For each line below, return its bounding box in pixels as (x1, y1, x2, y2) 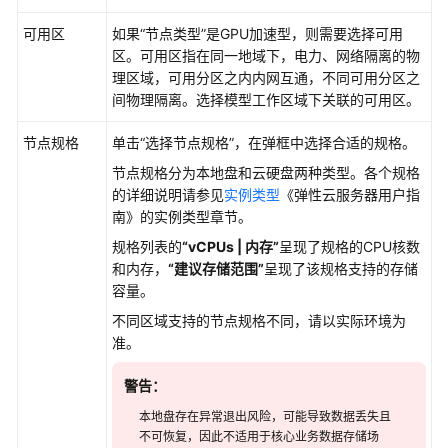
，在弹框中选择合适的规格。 (234, 134, 416, 151)
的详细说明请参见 (112, 186, 224, 203)
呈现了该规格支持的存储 (264, 260, 418, 277)
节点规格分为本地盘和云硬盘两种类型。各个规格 (112, 164, 420, 181)
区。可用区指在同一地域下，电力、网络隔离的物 (112, 47, 420, 64)
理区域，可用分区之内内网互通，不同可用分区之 (112, 69, 420, 86)
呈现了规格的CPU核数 (279, 238, 420, 255)
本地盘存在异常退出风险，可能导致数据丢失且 (139, 409, 391, 424)
